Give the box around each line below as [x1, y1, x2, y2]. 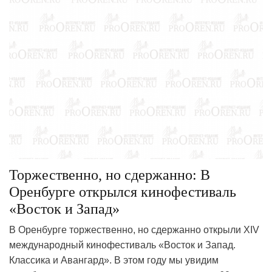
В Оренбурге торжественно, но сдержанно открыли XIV [9, 224, 259, 235]
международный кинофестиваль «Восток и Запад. [9, 239, 236, 250]
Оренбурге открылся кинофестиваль [9, 183, 236, 200]
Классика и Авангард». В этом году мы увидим [9, 254, 219, 265]
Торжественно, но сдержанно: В [9, 166, 210, 183]
